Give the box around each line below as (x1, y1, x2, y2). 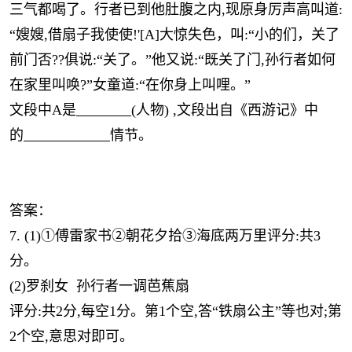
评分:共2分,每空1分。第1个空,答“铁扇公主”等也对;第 (9, 303, 342, 319)
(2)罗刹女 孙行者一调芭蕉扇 (9, 278, 189, 294)
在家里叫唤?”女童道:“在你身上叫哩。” (9, 77, 251, 93)
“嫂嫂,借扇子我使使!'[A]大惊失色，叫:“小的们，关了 (9, 27, 339, 42)
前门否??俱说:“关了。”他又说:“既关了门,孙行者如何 (9, 52, 335, 68)
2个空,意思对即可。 (9, 328, 134, 344)
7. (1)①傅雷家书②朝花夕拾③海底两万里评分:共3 (9, 228, 321, 244)
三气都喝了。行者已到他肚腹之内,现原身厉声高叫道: (9, 2, 343, 17)
